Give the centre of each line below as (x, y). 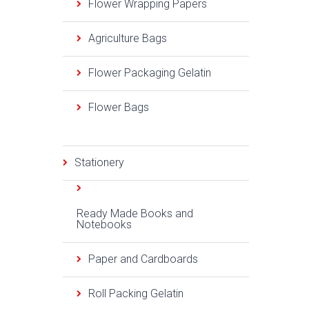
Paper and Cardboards (143, 259)
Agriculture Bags (128, 38)
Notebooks (104, 225)
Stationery (99, 162)
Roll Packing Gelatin (136, 293)
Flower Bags (119, 107)
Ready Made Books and (135, 213)
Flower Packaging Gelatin (150, 73)
